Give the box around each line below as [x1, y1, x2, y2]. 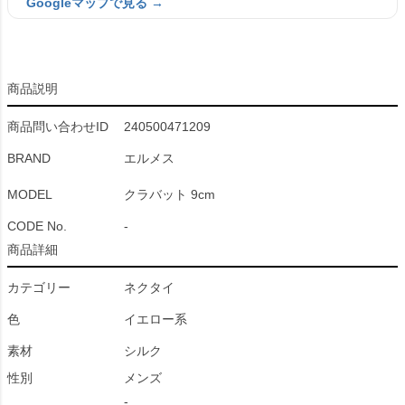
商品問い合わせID [7, 119, 108, 134]
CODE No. [7, 219, 67, 233]
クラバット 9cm [124, 187, 215, 202]
